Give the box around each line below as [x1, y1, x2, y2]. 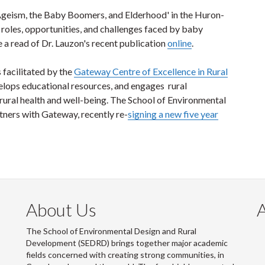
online [167, 37, 192, 49]
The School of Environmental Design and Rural [26, 226, 196, 236]
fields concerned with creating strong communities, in [26, 250, 224, 260]
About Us [26, 199, 96, 220]
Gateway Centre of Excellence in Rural [74, 66, 228, 77]
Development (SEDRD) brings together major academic [26, 238, 228, 248]
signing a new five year [128, 108, 218, 119]
